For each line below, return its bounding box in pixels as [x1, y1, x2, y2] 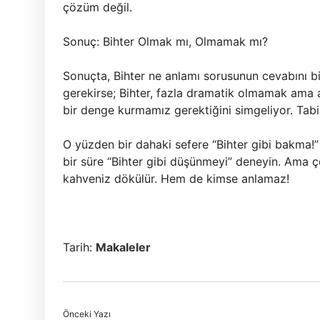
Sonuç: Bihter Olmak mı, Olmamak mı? [63, 34, 268, 49]
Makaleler [96, 240, 151, 254]
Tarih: [63, 240, 96, 254]
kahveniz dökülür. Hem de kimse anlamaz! [63, 171, 289, 186]
